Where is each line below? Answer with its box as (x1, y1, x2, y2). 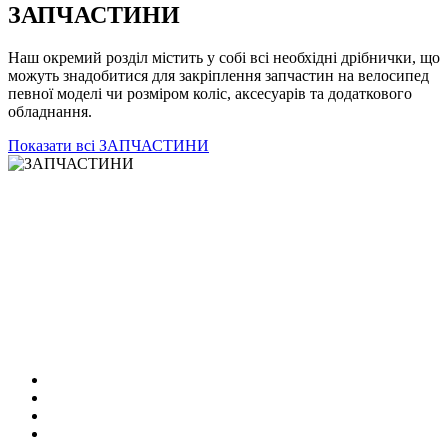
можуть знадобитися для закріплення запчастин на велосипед (8, 66, 429, 84)
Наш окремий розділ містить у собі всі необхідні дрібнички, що (8, 48, 440, 66)
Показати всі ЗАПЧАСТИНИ (8, 136, 209, 154)
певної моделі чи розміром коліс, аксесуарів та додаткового (8, 84, 412, 102)
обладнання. (8, 102, 96, 120)
